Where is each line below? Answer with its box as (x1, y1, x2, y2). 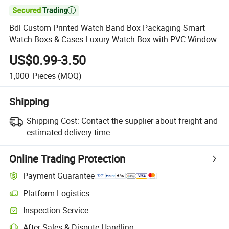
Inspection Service (23, 204, 89, 216)
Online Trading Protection (9, 151, 126, 166)
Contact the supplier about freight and (81, 114, 218, 126)
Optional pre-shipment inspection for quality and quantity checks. (9, 210, 215, 220)
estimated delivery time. (26, 126, 112, 138)
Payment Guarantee (23, 170, 95, 182)
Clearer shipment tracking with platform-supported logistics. (9, 193, 199, 203)
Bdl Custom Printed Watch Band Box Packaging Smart (9, 22, 205, 34)
